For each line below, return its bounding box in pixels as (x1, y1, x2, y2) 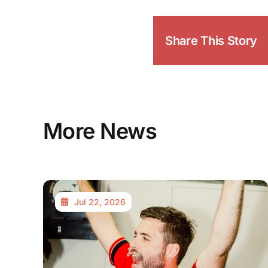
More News (42, 117, 157, 144)
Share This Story (165, 33, 258, 48)
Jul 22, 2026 (74, 196, 126, 207)
